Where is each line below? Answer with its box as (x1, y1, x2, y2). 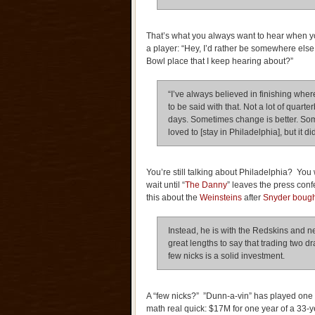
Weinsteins (200, 193, 242, 202)
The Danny (185, 180, 227, 190)
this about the (146, 193, 200, 202)
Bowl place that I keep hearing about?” (146, 56, 293, 66)
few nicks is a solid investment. (168, 251, 285, 261)
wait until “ (146, 180, 185, 190)
